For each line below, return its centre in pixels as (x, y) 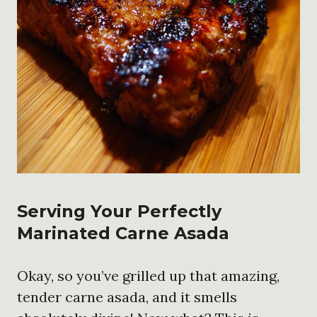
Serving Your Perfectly (119, 211)
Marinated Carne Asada (123, 233)
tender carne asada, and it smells (127, 296)
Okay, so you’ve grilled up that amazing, (148, 275)
